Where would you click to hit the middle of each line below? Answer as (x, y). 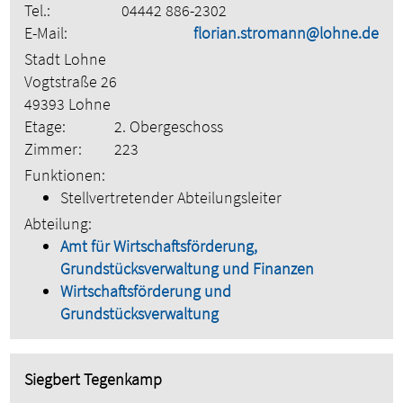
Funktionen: (65, 175)
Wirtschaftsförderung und (146, 291)
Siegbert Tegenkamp (94, 380)
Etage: (45, 127)
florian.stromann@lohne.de (286, 33)
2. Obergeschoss (169, 127)
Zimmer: (54, 149)
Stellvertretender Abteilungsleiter (171, 198)
